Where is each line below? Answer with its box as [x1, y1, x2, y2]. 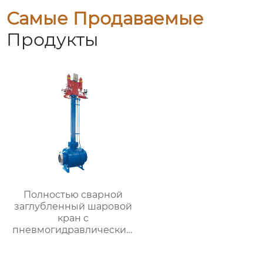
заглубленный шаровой [14, 201, 133, 213]
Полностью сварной [23, 189, 123, 201]
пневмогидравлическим [12, 224, 134, 236]
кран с [58, 213, 89, 224]
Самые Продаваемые [6, 8, 204, 30]
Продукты [6, 29, 99, 51]
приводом [48, 236, 99, 248]
